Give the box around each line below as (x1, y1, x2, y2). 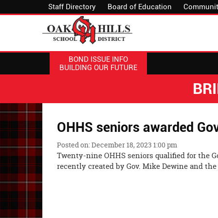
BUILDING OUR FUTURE (59, 63, 137, 72)
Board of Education (108, 2, 172, 11)
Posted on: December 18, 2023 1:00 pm (57, 140, 177, 149)
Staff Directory (48, 2, 96, 11)
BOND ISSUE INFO (69, 54, 128, 64)
